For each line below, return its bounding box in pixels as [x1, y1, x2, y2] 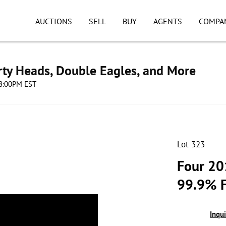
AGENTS [153, 16, 182, 26]
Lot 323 [177, 139, 205, 150]
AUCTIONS [35, 16, 72, 26]
